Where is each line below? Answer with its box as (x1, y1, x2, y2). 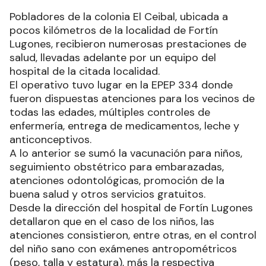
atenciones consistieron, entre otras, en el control (9, 228, 256, 242)
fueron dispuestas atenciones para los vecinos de (9, 91, 255, 106)
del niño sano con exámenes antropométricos (9, 242, 237, 256)
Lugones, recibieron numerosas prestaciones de (9, 37, 246, 51)
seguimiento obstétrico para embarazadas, (9, 160, 224, 174)
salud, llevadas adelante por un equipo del (9, 50, 216, 65)
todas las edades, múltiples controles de (9, 105, 210, 119)
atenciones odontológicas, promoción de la (9, 173, 224, 188)
